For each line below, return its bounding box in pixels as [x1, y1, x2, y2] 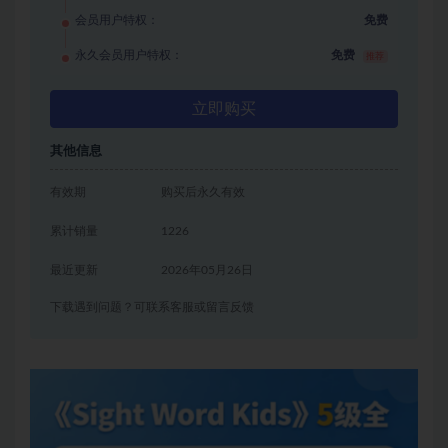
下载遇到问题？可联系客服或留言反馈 [50, 301, 254, 314]
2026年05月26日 [161, 264, 254, 277]
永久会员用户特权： [75, 49, 183, 62]
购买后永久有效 [161, 186, 246, 199]
